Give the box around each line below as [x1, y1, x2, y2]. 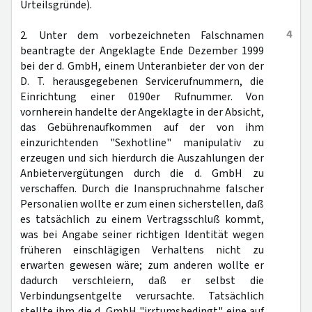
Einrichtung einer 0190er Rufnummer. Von [20, 89, 264, 104]
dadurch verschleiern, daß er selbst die [20, 273, 264, 288]
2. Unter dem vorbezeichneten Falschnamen [20, 28, 264, 43]
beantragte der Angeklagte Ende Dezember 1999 [20, 43, 264, 58]
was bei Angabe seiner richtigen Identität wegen [20, 227, 264, 242]
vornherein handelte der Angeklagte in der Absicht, [20, 104, 264, 120]
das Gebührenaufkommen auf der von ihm [20, 120, 264, 135]
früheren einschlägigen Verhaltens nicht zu [20, 242, 264, 258]
